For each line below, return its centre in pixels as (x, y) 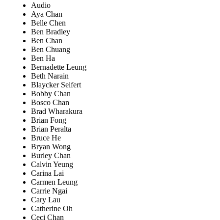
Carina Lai (47, 173)
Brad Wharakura (57, 111)
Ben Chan (47, 41)
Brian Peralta (51, 129)
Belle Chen (48, 23)
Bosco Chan (50, 103)
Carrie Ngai (49, 191)
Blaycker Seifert (56, 85)
